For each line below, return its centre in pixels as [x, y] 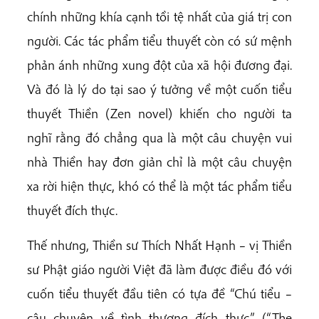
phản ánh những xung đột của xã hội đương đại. [159, 65]
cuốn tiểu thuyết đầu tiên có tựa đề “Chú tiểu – [159, 294]
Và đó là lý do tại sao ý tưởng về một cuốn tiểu [159, 89]
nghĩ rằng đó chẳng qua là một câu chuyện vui [159, 138]
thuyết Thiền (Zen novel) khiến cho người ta [159, 114]
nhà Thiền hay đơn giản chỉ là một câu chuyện [159, 162]
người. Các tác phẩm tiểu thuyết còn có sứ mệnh [159, 41]
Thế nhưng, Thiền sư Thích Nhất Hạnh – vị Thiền [159, 245]
